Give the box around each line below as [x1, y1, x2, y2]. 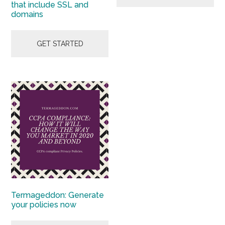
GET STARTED [36, 39, 83, 48]
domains [11, 9, 44, 19]
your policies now [11, 200, 77, 210]
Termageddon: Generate [11, 190, 104, 200]
